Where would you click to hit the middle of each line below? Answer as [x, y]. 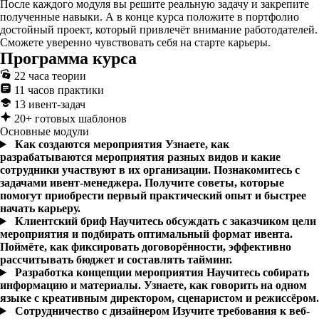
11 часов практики [58, 90]
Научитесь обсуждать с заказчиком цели [213, 221]
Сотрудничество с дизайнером [93, 311]
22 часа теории [49, 76]
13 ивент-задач [48, 104]
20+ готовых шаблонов [69, 119]
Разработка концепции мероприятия [110, 272]
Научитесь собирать [257, 272]
